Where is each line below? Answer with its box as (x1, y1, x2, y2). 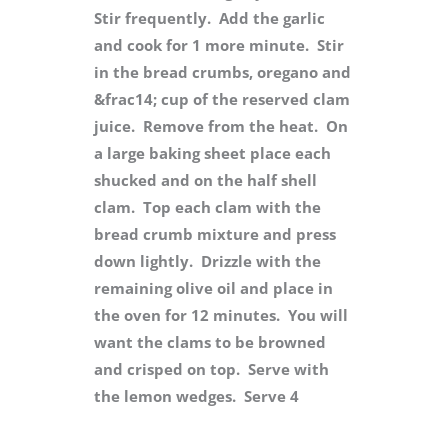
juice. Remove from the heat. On (94, 116, 348, 137)
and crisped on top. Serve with (94, 359, 329, 380)
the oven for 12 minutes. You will (94, 305, 348, 326)
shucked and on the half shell (94, 170, 317, 191)
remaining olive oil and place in (94, 278, 333, 299)
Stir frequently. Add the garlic (94, 8, 325, 29)
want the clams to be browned (94, 332, 326, 353)
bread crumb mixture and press (94, 224, 336, 245)
